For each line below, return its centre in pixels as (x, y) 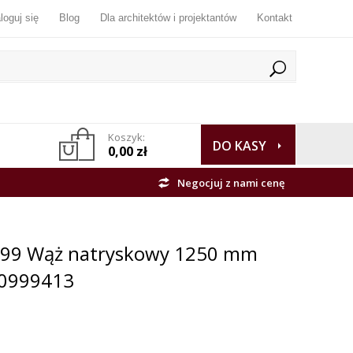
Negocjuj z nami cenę (231, 183)
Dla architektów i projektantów (168, 18)
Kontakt (275, 18)
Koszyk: (126, 137)
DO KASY (240, 146)
